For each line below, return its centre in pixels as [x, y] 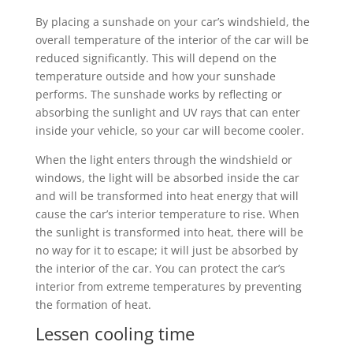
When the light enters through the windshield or [163, 159]
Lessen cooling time [115, 333]
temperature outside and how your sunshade [155, 76]
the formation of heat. [95, 304]
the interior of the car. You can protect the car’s [160, 268]
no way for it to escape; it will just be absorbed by [166, 250]
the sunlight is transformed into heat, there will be [169, 232]
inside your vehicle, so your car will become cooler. [173, 130]
